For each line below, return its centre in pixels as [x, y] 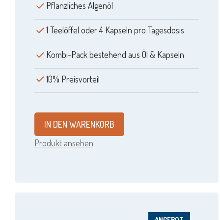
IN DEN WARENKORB [79, 124]
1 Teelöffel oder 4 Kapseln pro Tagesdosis [115, 30]
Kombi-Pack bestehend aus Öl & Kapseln [115, 54]
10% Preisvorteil [73, 79]
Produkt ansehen [64, 143]
